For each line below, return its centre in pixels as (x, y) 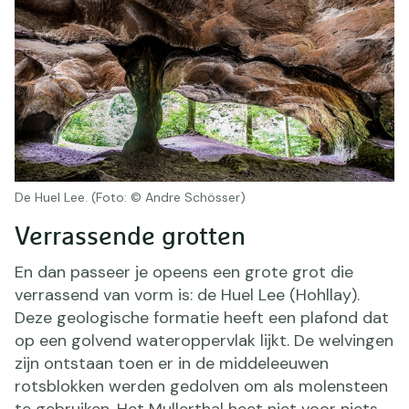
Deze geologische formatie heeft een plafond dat (202, 317)
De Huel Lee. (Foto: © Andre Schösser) (130, 197)
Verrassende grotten (130, 237)
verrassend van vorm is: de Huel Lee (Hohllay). (187, 294)
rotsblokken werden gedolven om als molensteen (201, 386)
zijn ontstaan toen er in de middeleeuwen (172, 363)
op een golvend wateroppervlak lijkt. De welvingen (204, 340)
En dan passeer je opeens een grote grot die (184, 272)
